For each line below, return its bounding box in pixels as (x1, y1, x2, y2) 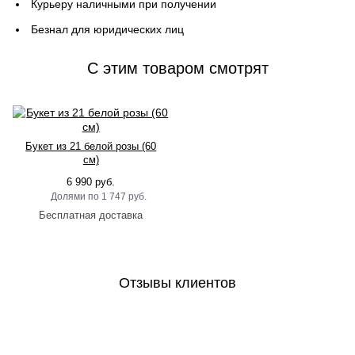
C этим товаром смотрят (86, 59, 269, 77)
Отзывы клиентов (119, 275, 236, 291)
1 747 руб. (101, 191, 147, 202)
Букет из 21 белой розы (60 (25, 140, 157, 152)
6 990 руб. (67, 176, 116, 188)
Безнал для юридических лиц (31, 23, 184, 36)
